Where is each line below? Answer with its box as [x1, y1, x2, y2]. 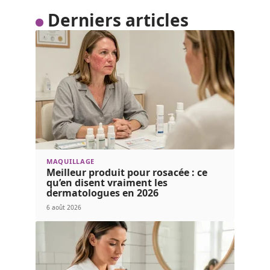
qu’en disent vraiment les [46, 175, 168, 189]
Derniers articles [47, 8, 189, 31]
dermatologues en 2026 [46, 186, 159, 199]
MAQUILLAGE [46, 156, 95, 166]
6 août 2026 [46, 202, 81, 212]
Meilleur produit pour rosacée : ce [46, 165, 207, 179]
